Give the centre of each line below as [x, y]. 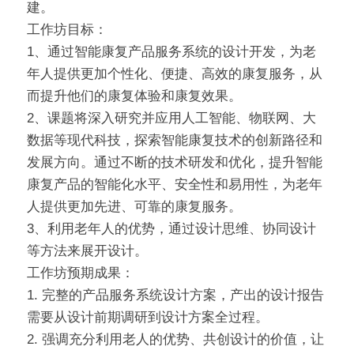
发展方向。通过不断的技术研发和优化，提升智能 [175, 163]
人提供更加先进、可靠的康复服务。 [134, 207]
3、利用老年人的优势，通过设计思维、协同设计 [171, 229]
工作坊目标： [67, 30]
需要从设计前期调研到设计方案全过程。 [148, 318]
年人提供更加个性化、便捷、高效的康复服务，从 [175, 74]
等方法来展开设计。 [87, 251]
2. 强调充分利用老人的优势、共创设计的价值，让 [175, 340]
